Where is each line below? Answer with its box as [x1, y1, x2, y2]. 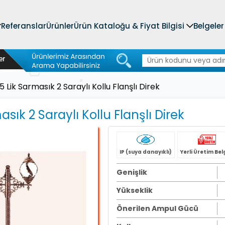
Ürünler [46, 21, 74, 31]
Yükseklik [117, 185, 153, 195]
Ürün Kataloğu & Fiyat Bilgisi [73, 21, 184, 31]
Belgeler [193, 21, 224, 31]
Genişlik [117, 167, 147, 177]
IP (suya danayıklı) [120, 148, 172, 156]
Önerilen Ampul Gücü [117, 203, 198, 213]
